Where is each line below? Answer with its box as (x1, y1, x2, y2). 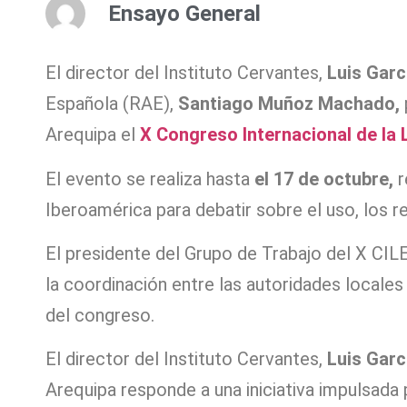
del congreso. (45, 304, 154, 327)
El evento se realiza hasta (45, 167, 254, 190)
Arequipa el (45, 124, 140, 146)
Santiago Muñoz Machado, (178, 93, 400, 115)
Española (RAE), (45, 93, 178, 115)
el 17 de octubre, (254, 167, 393, 190)
